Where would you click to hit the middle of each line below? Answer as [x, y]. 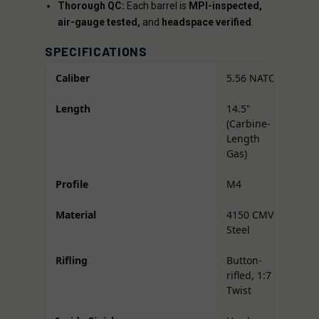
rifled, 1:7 [249, 275]
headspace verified [206, 22]
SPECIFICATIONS [96, 52]
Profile [72, 184]
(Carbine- [249, 123]
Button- [244, 260]
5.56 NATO [251, 78]
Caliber [73, 78]
